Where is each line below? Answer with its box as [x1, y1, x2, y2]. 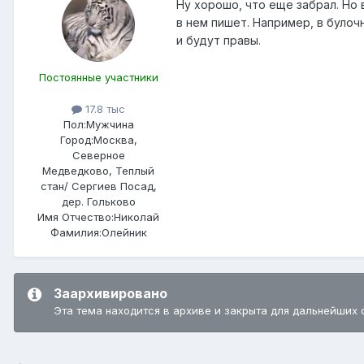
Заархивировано [54, 285, 167, 302]
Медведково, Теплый [42, 164, 154, 178]
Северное [71, 149, 125, 162]
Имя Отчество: [37, 210, 114, 224]
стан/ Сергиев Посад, [40, 180, 157, 193]
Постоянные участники [38, 70, 158, 84]
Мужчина [85, 118, 134, 132]
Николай [114, 210, 159, 224]
